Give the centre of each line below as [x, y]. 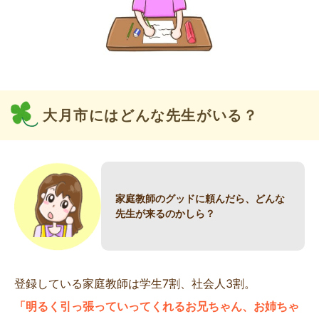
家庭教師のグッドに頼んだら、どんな [200, 198]
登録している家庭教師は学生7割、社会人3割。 [135, 283]
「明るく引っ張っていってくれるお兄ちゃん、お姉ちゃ [157, 306]
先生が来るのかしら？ [166, 213]
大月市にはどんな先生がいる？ [151, 115]
